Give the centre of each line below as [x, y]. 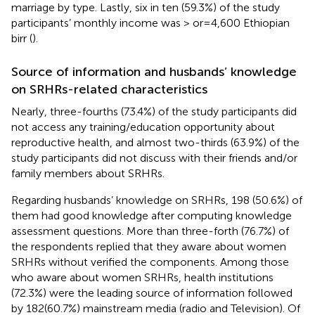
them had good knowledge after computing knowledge [152, 215]
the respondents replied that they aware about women [149, 246]
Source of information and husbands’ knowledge [154, 71]
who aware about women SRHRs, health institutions [142, 277]
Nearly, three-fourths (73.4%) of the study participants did [154, 111]
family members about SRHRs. [88, 173]
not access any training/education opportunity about [143, 127]
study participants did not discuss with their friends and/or [154, 157]
